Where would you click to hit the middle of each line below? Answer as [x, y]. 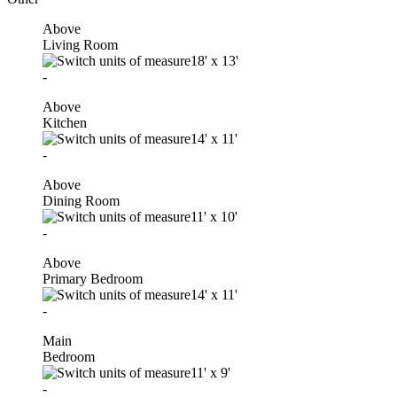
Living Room [80, 44]
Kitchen [65, 122]
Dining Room [81, 200]
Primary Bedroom [93, 278]
